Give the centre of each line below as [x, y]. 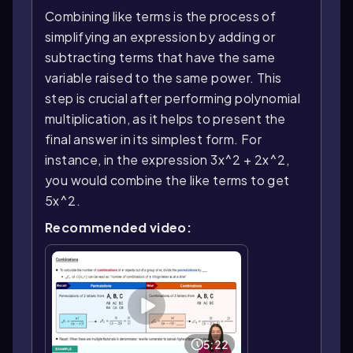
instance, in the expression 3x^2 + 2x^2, [167, 159]
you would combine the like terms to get [167, 180]
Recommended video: [119, 227]
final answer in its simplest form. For [154, 139]
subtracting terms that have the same [160, 57]
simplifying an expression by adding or [160, 36]
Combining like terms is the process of [161, 16]
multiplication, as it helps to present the [165, 118]
